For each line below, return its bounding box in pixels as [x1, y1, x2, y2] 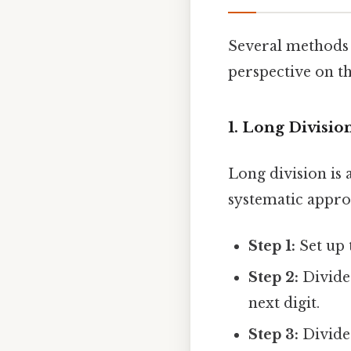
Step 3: [248, 326, 299, 344]
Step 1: [248, 237, 296, 255]
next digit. [248, 295, 320, 313]
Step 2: [248, 269, 299, 287]
